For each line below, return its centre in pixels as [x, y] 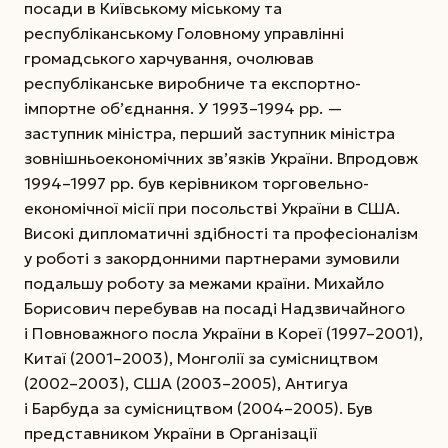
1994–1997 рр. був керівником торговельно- [196, 182]
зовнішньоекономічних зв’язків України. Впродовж [221, 157]
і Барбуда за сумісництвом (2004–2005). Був [198, 407]
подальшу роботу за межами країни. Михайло [204, 282]
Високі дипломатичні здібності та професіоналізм [221, 232]
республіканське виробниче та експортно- [192, 82]
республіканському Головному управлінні [184, 32]
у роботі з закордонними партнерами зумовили [212, 257]
